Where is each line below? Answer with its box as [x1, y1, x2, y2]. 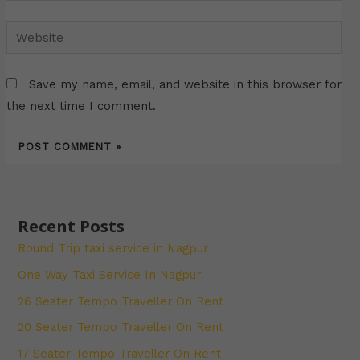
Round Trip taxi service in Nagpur [18, 241, 209, 256]
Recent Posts [18, 215, 125, 238]
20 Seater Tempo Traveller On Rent [18, 320, 224, 335]
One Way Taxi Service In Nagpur [18, 267, 202, 282]
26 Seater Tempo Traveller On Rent [18, 293, 224, 309]
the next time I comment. [6, 99, 156, 114]
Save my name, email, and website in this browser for [28, 77, 342, 92]
